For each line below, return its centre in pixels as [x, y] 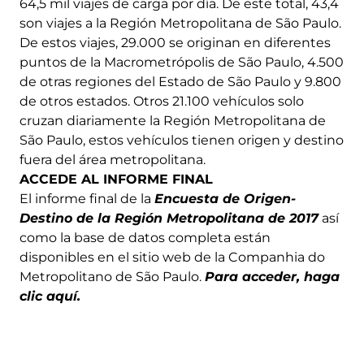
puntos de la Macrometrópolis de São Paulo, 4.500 [182, 63]
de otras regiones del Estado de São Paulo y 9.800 [180, 82]
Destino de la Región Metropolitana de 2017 [169, 219]
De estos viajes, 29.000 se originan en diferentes [175, 43]
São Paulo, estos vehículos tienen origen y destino [182, 141]
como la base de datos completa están [145, 238]
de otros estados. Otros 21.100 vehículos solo [162, 102]
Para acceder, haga [272, 277]
